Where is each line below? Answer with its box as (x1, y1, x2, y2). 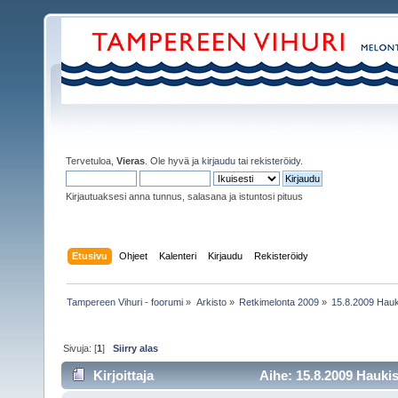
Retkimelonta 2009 (238, 296, 319, 307)
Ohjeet (119, 250, 148, 261)
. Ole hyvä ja (145, 155, 202, 166)
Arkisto (195, 296, 227, 307)
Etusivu (72, 250, 108, 261)
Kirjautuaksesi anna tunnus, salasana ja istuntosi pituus (66, 190, 303, 202)
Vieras (116, 155, 145, 166)
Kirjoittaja (93, 368, 155, 384)
